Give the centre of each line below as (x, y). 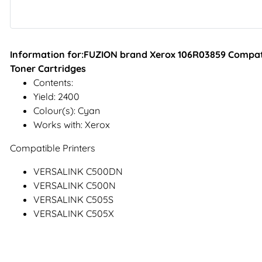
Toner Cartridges (48, 69)
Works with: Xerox (72, 125)
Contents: (53, 83)
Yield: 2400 (56, 97)
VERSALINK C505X (74, 214)
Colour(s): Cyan (67, 111)
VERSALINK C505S (73, 200)
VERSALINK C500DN (78, 172)
